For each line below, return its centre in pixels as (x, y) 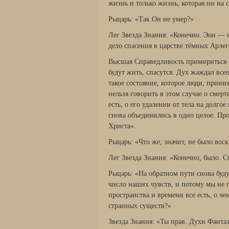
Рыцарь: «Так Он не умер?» (151, 19)
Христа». (122, 126)
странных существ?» (140, 206)
